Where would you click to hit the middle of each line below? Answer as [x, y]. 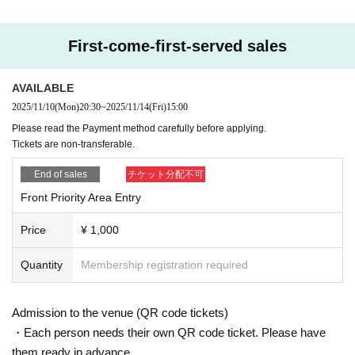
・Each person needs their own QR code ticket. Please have [169, 332]
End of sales [60, 174]
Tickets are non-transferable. [73, 144]
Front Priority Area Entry [81, 197]
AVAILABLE [43, 88]
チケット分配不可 [166, 174]
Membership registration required [164, 264]
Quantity [42, 264]
